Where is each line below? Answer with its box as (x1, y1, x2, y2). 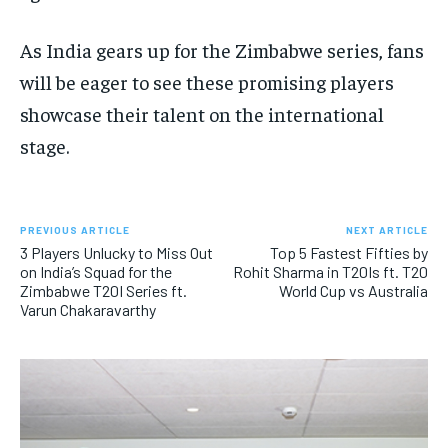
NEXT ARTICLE (345, 224, 428, 237)
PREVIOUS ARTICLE (20, 224, 130, 237)
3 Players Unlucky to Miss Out (20, 243, 213, 263)
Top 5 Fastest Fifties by (269, 243, 428, 263)
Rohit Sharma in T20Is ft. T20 (232, 262, 428, 282)
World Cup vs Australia (278, 281, 428, 301)
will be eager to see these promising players (20, 69, 394, 95)
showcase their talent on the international (20, 101, 384, 127)
